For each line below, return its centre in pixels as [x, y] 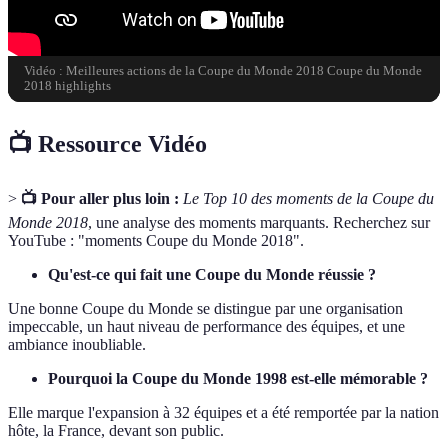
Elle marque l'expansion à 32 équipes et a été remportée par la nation [223, 413]
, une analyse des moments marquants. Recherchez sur [259, 223]
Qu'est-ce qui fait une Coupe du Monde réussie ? [212, 275]
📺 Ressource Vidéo [107, 144]
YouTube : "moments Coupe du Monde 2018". [156, 241]
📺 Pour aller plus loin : [100, 199]
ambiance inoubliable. [77, 345]
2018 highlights [67, 86]
